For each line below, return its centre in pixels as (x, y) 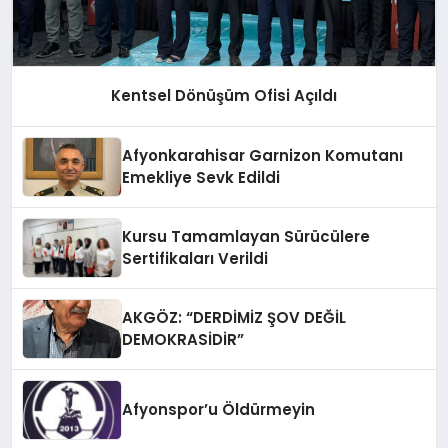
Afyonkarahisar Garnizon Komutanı (263, 156)
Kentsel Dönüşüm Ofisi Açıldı (224, 96)
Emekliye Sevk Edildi (201, 178)
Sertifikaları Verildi (195, 259)
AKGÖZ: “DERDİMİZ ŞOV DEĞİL (234, 318)
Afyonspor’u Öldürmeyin (219, 410)
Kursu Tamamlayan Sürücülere (246, 237)
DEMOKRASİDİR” (183, 340)
